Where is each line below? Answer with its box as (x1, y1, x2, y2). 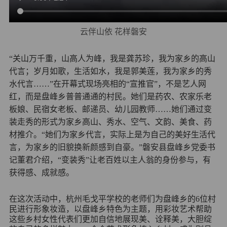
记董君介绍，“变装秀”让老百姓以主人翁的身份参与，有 (9, 156, 211, 165)
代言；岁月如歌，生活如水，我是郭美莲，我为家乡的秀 (9, 67, 212, 76)
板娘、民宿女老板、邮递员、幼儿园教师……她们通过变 (9, 105, 212, 114)
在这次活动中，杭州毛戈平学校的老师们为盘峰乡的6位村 (9, 195, 216, 204)
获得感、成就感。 (9, 168, 74, 177)
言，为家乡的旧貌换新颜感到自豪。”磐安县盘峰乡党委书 (9, 143, 215, 152)
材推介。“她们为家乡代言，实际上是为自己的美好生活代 (9, 130, 215, 139)
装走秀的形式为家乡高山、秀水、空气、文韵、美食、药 (9, 118, 212, 127)
